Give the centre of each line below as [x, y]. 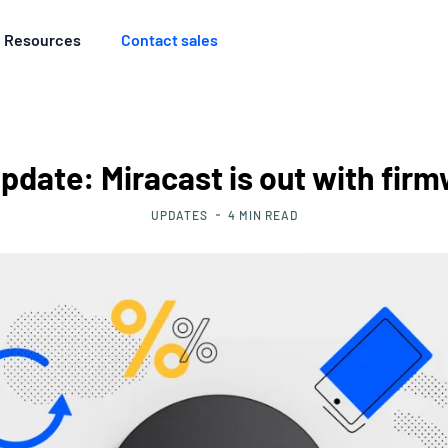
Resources [43, 39]
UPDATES [179, 215]
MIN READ [268, 215]
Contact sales [170, 39]
